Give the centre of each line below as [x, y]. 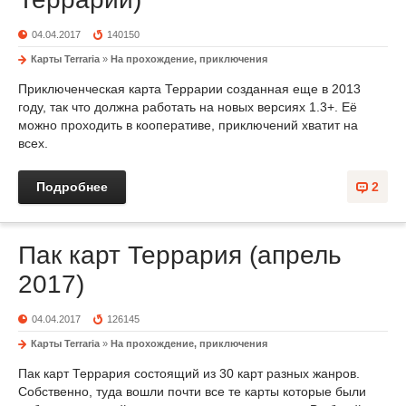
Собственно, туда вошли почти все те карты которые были [192, 391]
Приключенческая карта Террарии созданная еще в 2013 [189, 89]
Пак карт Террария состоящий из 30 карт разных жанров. [189, 373]
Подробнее [72, 187]
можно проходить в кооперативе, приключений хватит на [188, 125]
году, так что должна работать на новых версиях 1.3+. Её [188, 107]
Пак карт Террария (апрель [180, 255]
